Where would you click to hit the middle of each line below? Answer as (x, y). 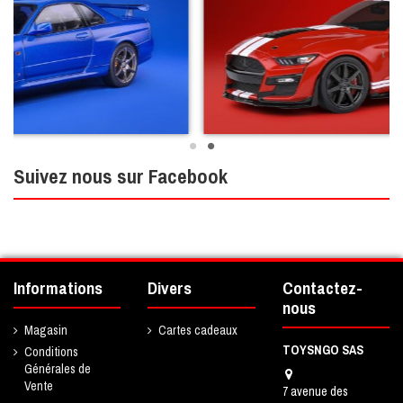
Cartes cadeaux (198, 330)
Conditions (51, 352)
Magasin (46, 330)
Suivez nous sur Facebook (121, 176)
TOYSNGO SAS (322, 349)
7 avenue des (315, 391)
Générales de (58, 369)
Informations (58, 288)
